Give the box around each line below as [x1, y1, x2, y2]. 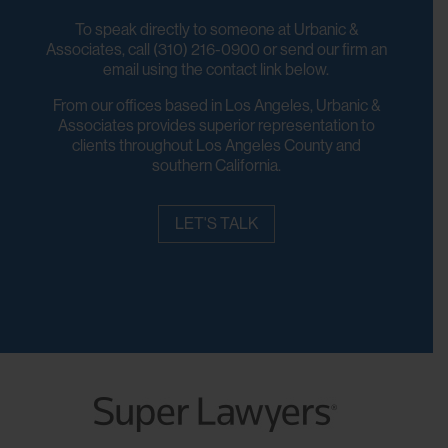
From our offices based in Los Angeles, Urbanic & [52, 94, 380, 115]
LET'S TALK [174, 213, 258, 234]
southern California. [151, 154, 281, 175]
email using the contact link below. [103, 58, 330, 79]
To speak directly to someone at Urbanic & [74, 18, 358, 39]
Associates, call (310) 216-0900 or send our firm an [45, 38, 387, 59]
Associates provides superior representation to [57, 114, 375, 135]
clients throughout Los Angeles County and [71, 134, 361, 155]
